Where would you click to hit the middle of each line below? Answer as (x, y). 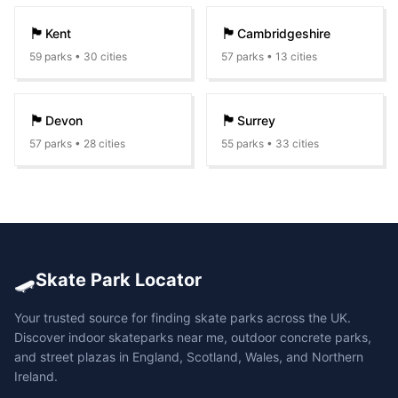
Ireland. (36, 376)
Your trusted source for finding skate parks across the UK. (183, 318)
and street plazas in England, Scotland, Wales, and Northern (189, 357)
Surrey (256, 120)
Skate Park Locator (119, 280)
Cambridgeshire (284, 33)
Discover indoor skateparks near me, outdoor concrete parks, (193, 337)
